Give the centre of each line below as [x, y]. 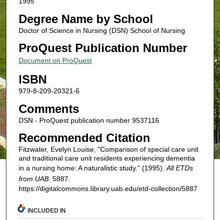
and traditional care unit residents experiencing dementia [107, 158]
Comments [49, 109]
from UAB [33, 179]
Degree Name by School [86, 19]
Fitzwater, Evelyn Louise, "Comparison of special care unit [108, 150]
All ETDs [179, 168]
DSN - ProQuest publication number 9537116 [89, 120]
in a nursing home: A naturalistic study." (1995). [92, 168]
